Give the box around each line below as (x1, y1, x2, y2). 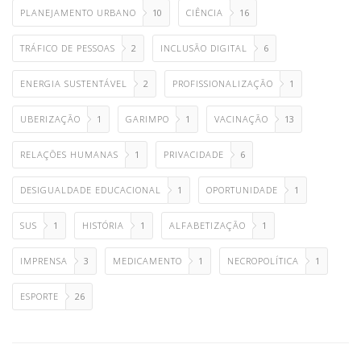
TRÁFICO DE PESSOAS (20, 41, 115, 54)
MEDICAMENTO (113, 254, 182, 267)
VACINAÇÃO (214, 112, 268, 125)
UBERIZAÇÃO (20, 112, 81, 125)
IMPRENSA (20, 254, 68, 267)
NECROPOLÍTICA (227, 254, 299, 267)
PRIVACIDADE (164, 147, 224, 160)
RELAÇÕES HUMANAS (20, 147, 118, 160)
